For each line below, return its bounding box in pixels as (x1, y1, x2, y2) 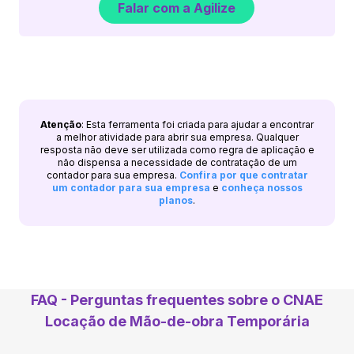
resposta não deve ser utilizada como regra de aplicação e (40, 143, 314, 156)
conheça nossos (220, 181, 303, 194)
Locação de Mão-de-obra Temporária (44, 312, 310, 330)
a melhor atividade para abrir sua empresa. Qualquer (55, 130, 299, 143)
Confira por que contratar (179, 168, 308, 181)
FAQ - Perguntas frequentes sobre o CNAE (31, 291, 323, 308)
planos (159, 194, 193, 206)
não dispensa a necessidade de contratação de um (57, 156, 297, 168)
